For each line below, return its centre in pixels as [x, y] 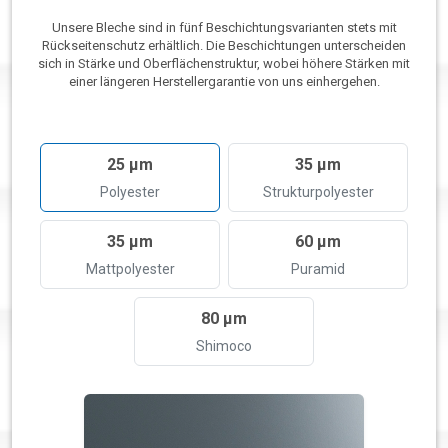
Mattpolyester [130, 269]
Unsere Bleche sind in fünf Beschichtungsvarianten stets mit [224, 28]
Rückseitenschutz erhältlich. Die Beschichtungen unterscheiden [224, 46]
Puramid [318, 269]
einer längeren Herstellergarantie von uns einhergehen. [224, 82]
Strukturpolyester [318, 192]
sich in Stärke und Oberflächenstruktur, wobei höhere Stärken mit [224, 64]
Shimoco [224, 346]
